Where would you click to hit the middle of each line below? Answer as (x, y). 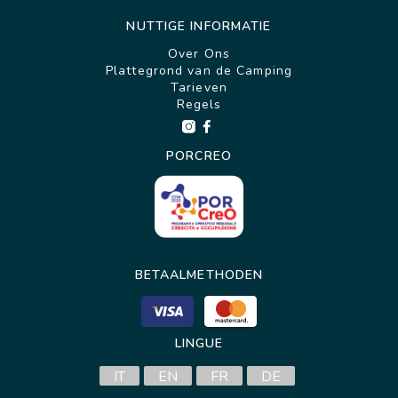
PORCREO (199, 156)
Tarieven (199, 88)
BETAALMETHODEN (199, 275)
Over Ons (199, 54)
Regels (199, 105)
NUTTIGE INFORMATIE (199, 27)
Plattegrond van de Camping (199, 71)
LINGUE (199, 344)
